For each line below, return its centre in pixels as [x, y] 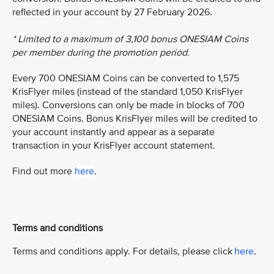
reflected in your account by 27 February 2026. [112, 12]
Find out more [43, 171]
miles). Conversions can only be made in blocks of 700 [128, 105]
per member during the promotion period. [101, 52]
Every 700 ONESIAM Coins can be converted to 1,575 [126, 78]
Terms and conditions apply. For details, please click [123, 251]
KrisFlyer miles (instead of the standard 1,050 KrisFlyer [128, 91]
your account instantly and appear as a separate [113, 132]
